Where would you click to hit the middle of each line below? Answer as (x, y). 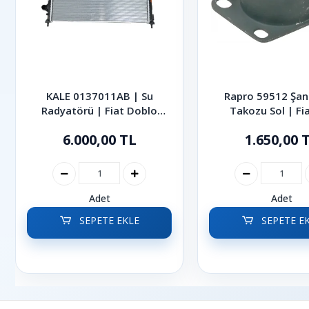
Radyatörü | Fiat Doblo (99, 110)
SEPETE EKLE (108, 220)
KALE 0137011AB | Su (99, 96)
